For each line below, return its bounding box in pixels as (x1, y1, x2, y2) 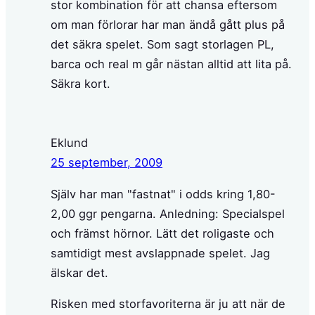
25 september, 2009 (51, 155, 162, 170)
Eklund (51, 136, 88, 150)
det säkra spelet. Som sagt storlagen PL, (51, 37, 274, 51)
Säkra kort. (51, 76, 110, 91)
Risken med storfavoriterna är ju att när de (51, 297, 285, 311)
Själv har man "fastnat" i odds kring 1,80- (51, 186, 276, 201)
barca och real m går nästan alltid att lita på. (51, 56, 292, 71)
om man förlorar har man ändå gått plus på (51, 17, 285, 32)
